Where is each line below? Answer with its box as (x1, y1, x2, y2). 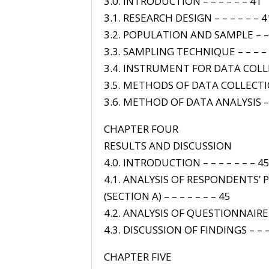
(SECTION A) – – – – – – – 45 (103, 189, 231, 203)
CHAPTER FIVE (103, 249, 172, 264)
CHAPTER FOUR (103, 121, 178, 136)
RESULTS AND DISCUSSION (103, 138, 232, 153)
